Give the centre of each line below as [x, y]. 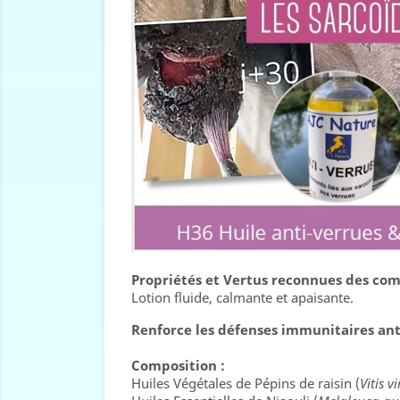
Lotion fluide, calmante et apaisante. [242, 297]
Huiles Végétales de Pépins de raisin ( [246, 383]
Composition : [178, 365]
